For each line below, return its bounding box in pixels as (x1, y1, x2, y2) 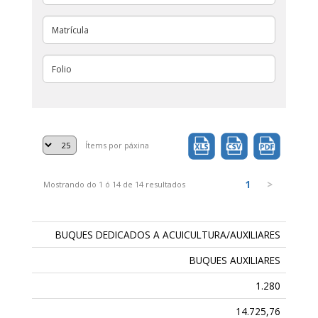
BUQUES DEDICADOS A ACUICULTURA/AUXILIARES (55, 228, 281, 242)
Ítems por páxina (85, 140, 150, 151)
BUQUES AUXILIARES (190, 253, 281, 268)
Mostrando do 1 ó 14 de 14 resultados (43, 179, 185, 190)
